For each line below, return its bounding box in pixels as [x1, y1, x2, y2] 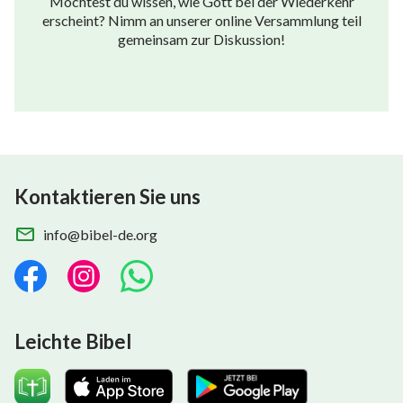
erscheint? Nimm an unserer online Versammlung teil [41, 11, 362, 29]
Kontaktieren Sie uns [14, 184, 201, 209]
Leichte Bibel [14, 328, 131, 354]
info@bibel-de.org [43, 225, 157, 243]
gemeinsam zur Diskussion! [118, 30, 285, 48]
